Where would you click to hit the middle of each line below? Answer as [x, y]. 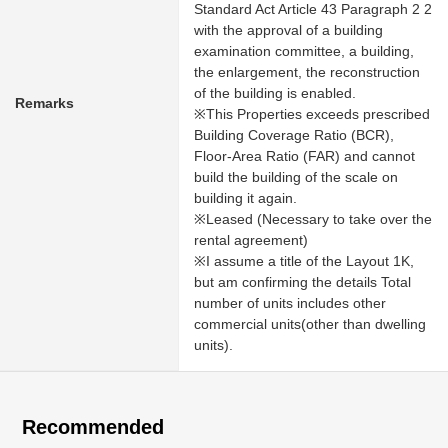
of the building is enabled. [275, 92]
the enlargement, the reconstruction [307, 71]
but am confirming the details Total [302, 281]
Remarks [44, 102]
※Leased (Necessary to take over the [313, 218]
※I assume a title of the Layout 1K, [304, 260]
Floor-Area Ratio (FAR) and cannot [304, 155]
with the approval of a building [288, 29]
